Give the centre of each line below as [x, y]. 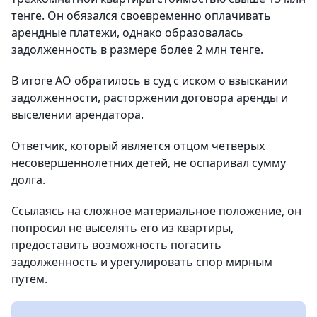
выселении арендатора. [77, 115]
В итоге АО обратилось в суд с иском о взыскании [150, 81]
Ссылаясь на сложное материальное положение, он [156, 211]
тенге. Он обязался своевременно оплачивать [141, 16]
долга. [28, 180]
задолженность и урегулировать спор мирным [142, 262]
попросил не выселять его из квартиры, [122, 228]
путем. [29, 279]
